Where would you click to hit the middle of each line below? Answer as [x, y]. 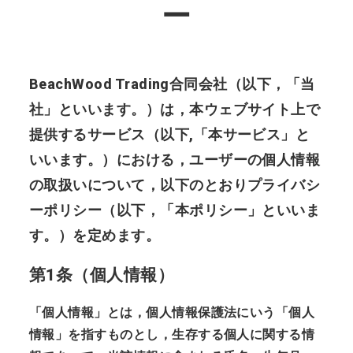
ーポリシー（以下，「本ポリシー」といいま [175, 210]
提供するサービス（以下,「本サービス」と [169, 134]
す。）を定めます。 [95, 235]
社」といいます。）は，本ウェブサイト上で [175, 109]
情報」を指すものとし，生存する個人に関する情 [172, 334]
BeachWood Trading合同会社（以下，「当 [172, 84]
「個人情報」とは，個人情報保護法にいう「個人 [172, 312]
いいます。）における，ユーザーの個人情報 [175, 159]
